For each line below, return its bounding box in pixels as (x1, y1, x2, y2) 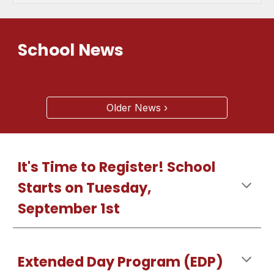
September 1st (18, 199, 120, 218)
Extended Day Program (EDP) (18, 252, 224, 272)
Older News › (106, 102, 168, 114)
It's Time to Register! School (18, 157, 216, 177)
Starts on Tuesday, (18, 178, 152, 198)
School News (18, 39, 128, 61)
